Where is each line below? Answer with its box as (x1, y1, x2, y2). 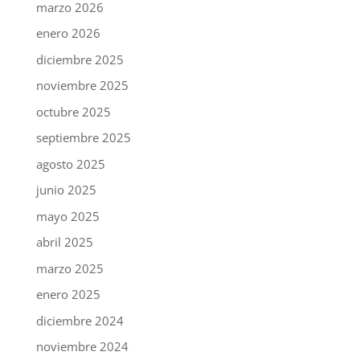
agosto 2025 (35, 155, 105, 172)
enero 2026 (35, 25, 100, 42)
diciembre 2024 (35, 312, 124, 329)
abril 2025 (35, 234, 93, 251)
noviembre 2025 (35, 77, 129, 94)
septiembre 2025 (35, 129, 131, 146)
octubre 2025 (35, 103, 111, 120)
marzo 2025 (35, 260, 104, 276)
